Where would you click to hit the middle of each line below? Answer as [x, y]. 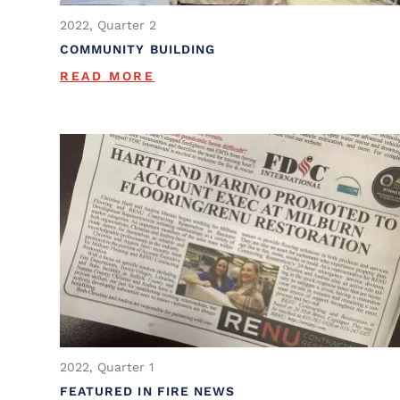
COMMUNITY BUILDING [137, 49]
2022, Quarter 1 [107, 367]
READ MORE [108, 75]
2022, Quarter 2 [108, 25]
